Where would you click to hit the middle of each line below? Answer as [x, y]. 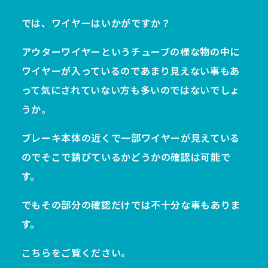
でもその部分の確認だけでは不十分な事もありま [131, 205]
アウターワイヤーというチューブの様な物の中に [130, 51]
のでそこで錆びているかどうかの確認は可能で [126, 157]
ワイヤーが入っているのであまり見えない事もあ [130, 71]
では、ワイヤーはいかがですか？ [96, 23]
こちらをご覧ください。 [76, 252]
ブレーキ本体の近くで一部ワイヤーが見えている [130, 138]
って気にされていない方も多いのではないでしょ [130, 90]
